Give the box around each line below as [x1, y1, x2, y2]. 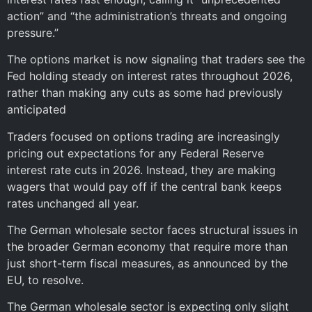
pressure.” [7, 25, 58, 40]
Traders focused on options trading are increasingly [7, 129, 280, 143]
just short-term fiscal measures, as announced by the [7, 256, 288, 271]
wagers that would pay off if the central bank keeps [7, 179, 281, 194]
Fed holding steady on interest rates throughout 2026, [7, 69, 292, 84]
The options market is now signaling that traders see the [7, 52, 305, 67]
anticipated [7, 102, 66, 117]
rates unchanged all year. [7, 196, 139, 210]
